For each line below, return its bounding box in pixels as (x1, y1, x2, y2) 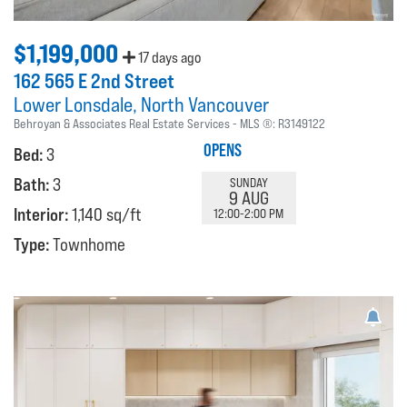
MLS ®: (240, 116, 278, 132)
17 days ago (135, 49, 201, 67)
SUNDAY (229, 174, 268, 190)
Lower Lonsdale (14, 93, 133, 117)
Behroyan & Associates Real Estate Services (14, 116, 230, 132)
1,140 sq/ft (72, 204, 142, 225)
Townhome (53, 234, 125, 255)
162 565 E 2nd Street (14, 69, 174, 94)
